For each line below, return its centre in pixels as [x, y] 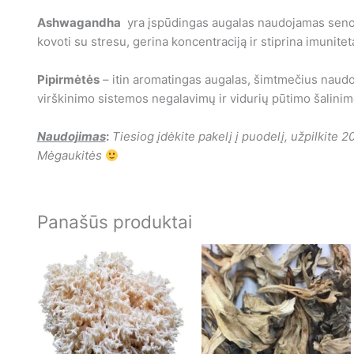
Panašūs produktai [114, 222]
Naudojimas [71, 137]
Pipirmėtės [68, 80]
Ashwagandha [79, 23]
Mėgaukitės [71, 156]
